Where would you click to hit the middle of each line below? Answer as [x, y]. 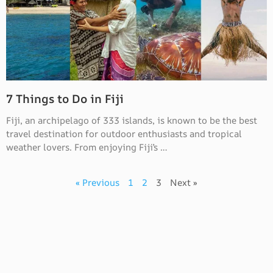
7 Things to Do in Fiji [66, 99]
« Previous [97, 183]
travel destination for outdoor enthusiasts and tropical [124, 134]
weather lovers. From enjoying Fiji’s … [87, 147]
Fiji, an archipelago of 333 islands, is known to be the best [132, 120]
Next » [184, 183]
